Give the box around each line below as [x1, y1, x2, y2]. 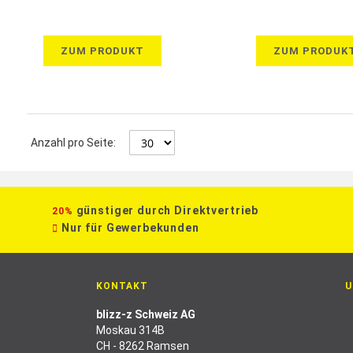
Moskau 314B [96, 324, 165, 336]
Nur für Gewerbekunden [61, 221, 199, 234]
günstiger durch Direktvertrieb [76, 204, 259, 217]
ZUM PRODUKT [61, 45, 144, 57]
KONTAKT [96, 281, 148, 292]
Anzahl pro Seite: [30, 136, 116, 149]
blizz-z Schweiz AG [96, 308, 195, 321]
